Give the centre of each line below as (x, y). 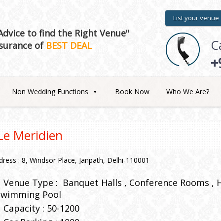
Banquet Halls (92, 183)
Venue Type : (33, 183)
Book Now (132, 92)
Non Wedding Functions (50, 92)
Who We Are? (188, 92)
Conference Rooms (169, 183)
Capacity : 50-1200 (41, 208)
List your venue (196, 18)
